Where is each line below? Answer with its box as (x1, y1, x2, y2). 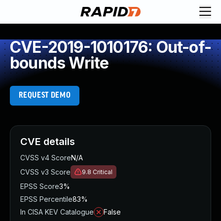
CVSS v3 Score (20, 168, 71, 176)
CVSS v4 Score (20, 153, 71, 162)
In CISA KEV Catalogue (20, 208, 94, 216)
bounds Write (10, 53, 109, 73)
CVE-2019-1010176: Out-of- (10, 37, 212, 57)
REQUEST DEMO (18, 91, 71, 100)
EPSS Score (20, 182, 59, 190)
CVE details (20, 136, 75, 147)
